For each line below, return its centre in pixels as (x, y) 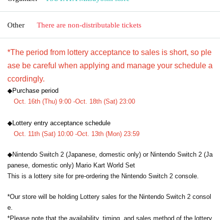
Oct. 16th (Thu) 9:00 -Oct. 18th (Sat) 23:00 (74, 101)
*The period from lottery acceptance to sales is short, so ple (110, 52)
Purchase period (35, 90)
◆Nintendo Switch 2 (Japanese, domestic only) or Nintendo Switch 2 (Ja (110, 154)
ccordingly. (26, 79)
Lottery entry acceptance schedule (61, 123)
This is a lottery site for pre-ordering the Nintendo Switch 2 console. (103, 176)
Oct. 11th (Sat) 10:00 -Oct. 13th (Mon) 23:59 (77, 134)
